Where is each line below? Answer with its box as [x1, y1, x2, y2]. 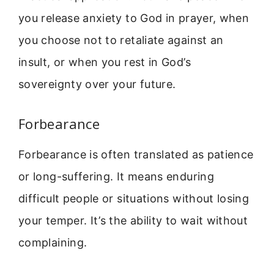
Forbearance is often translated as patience [18, 147, 254, 161]
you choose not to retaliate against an [18, 34, 224, 47]
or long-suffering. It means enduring [18, 169, 214, 183]
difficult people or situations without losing [18, 191, 250, 205]
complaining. [18, 235, 87, 249]
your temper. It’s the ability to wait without [18, 213, 248, 227]
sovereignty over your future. [18, 78, 176, 91]
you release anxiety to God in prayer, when [18, 12, 250, 25]
